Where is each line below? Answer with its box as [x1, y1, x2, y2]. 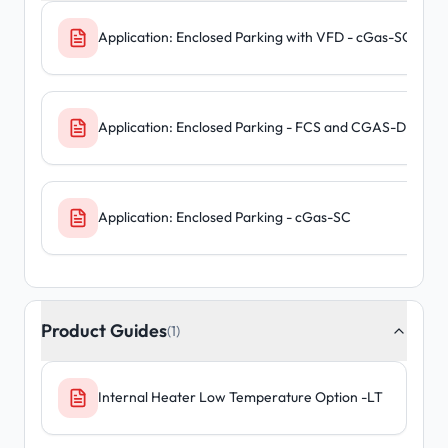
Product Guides [41, 318, 167, 342]
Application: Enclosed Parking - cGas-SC [98, 208, 351, 227]
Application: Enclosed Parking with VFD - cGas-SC [98, 28, 412, 47]
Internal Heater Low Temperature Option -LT [98, 388, 383, 407]
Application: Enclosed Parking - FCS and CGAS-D [98, 118, 406, 137]
